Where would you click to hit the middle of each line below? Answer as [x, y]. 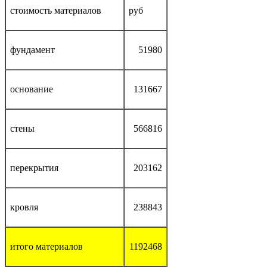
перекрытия [34, 167]
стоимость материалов [56, 10]
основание [32, 89]
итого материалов [46, 246]
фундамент [32, 49]
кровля [24, 207]
